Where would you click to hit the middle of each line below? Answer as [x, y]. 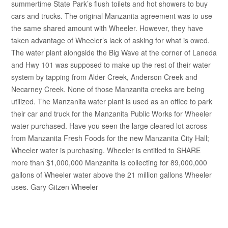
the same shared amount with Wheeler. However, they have [107, 28]
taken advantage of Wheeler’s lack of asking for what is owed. [110, 40]
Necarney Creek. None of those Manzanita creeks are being [108, 89]
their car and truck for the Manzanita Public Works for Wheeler [111, 113]
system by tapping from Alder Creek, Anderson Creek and [104, 77]
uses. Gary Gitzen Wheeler [55, 187]
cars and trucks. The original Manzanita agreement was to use [112, 16]
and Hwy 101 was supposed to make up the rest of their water [111, 64]
